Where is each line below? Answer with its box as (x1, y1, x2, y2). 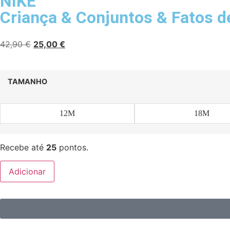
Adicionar (9, 166, 46, 177)
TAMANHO (8, 76, 47, 86)
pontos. (56, 142, 88, 153)
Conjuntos (76, 8, 152, 28)
